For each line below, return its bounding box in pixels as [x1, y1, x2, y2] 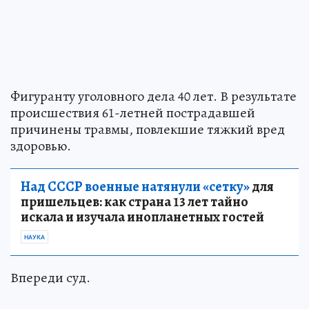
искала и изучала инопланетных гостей [21, 207, 264, 226]
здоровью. [10, 136, 71, 155]
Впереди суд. [10, 268, 90, 287]
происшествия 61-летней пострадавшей [10, 103, 255, 122]
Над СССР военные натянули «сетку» [21, 177, 250, 196]
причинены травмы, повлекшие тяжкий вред [10, 119, 285, 139]
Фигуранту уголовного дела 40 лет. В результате [10, 86, 297, 106]
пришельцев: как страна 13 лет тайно [21, 192, 248, 211]
